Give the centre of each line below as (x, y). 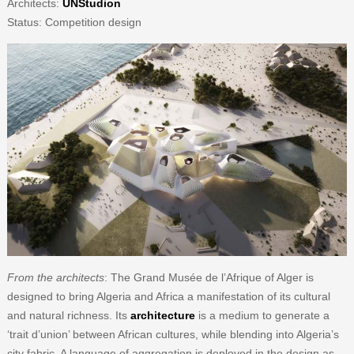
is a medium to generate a (262, 315)
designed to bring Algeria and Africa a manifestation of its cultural (168, 296)
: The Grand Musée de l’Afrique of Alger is (209, 277)
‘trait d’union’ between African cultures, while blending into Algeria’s (173, 334)
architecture (162, 315)
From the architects (55, 277)
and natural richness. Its (68, 315)
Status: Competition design (74, 22)
